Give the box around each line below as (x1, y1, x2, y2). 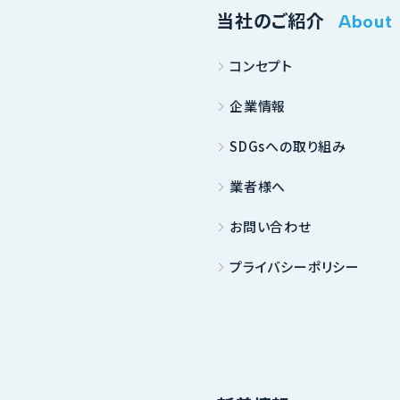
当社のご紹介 (216, 7, 325, 33)
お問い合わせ (229, 217, 312, 236)
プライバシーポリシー (229, 257, 360, 276)
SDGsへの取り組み (229, 137, 347, 155)
